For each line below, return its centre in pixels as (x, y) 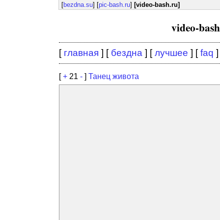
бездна (127, 53)
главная (81, 53)
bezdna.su (78, 5)
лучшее (171, 53)
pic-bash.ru (114, 5)
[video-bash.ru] (157, 5)
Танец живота (114, 76)
